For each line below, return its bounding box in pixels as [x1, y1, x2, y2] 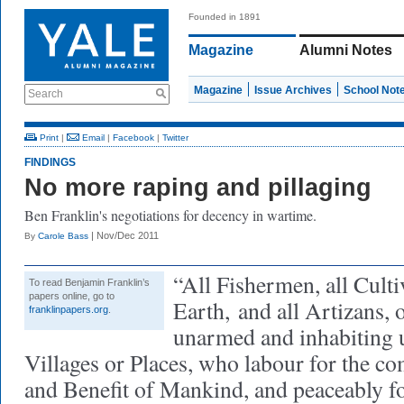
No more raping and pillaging [24, 174, 372, 201]
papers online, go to [29, 290, 115, 301]
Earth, [173, 295, 230, 326]
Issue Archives [254, 84, 332, 96]
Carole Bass [38, 231, 88, 241]
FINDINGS [24, 156, 76, 169]
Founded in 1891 [188, 12, 261, 22]
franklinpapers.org [29, 304, 108, 315]
